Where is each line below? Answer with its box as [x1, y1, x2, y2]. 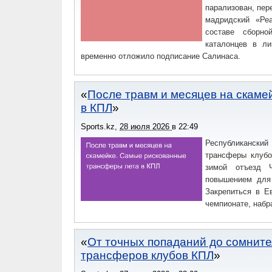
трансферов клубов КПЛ [81, 249, 214, 262]
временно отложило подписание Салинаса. [81, 52, 240, 61]
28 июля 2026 [120, 122, 172, 131]
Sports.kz [81, 122, 115, 131]
